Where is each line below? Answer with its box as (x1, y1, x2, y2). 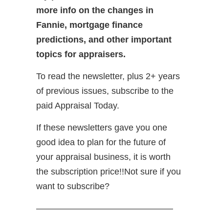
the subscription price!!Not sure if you (36, 166, 181, 176)
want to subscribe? (36, 181, 109, 191)
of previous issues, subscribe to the (36, 86, 174, 96)
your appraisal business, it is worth (36, 152, 171, 162)
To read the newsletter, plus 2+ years (36, 71, 180, 81)
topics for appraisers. (36, 49, 126, 59)
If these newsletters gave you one (36, 122, 167, 132)
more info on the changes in (36, 5, 153, 15)
